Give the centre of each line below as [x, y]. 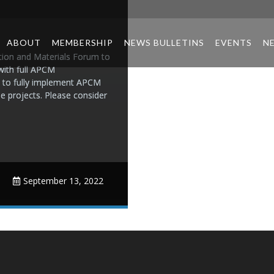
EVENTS [233, 43]
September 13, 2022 [63, 181]
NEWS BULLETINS [164, 43]
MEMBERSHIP [82, 43]
